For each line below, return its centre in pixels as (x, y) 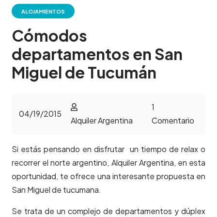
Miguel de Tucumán (84, 72)
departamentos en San (97, 54)
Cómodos (49, 36)
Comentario (173, 121)
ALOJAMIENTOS (43, 11)
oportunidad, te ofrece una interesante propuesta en (108, 176)
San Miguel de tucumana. (56, 190)
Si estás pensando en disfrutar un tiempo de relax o (108, 149)
